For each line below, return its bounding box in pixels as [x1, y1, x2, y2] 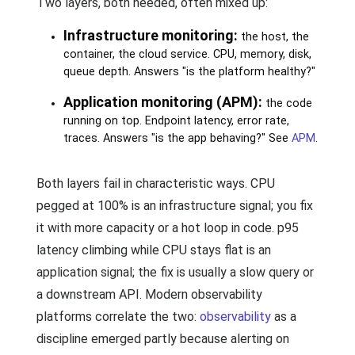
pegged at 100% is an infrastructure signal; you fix [36, 198, 313, 213]
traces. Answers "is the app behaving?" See [63, 132, 292, 145]
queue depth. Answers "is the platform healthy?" [63, 65, 315, 78]
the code [261, 97, 312, 110]
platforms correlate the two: [36, 309, 200, 324]
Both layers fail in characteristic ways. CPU [36, 176, 275, 191]
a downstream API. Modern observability [36, 287, 262, 302]
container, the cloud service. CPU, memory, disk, [63, 48, 311, 61]
